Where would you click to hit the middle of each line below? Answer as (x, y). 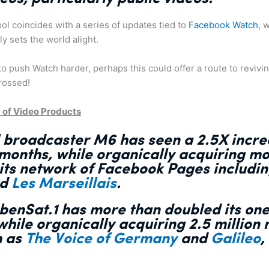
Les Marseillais (64, 183)
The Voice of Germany (101, 239)
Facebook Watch (223, 25)
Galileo (236, 239)
